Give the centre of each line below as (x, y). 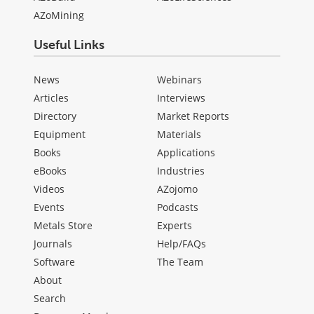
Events (49, 207)
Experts (175, 225)
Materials (179, 134)
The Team (180, 261)
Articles (51, 97)
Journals (53, 243)
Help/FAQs (182, 243)
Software (54, 261)
